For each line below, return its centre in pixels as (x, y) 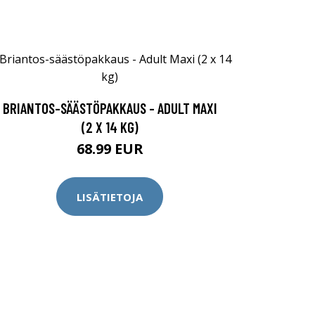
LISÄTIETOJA (110, 197)
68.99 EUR (110, 149)
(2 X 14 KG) (110, 127)
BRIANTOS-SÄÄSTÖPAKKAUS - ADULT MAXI (110, 108)
